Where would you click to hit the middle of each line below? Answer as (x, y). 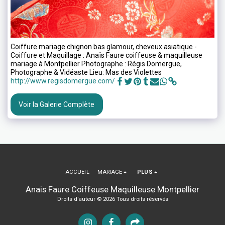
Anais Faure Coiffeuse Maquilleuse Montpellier (113, 189)
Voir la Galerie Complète (57, 104)
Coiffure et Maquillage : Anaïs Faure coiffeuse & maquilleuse (106, 55)
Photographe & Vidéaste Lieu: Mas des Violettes (86, 72)
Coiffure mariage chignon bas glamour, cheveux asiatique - (104, 47)
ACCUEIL (77, 172)
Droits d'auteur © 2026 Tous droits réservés (113, 199)
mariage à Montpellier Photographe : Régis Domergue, (96, 64)
